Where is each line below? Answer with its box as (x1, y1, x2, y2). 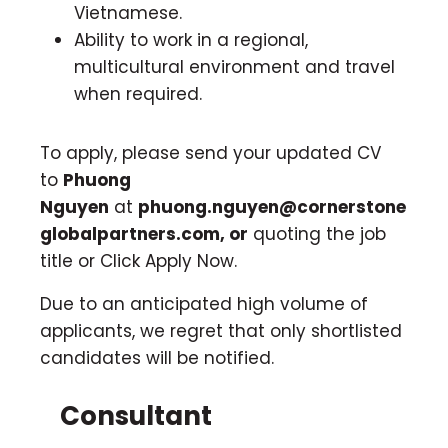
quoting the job (248, 221, 386, 246)
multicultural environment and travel (74, 54, 395, 79)
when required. (74, 81, 202, 106)
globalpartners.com (40, 221, 220, 246)
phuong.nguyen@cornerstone (138, 194, 406, 219)
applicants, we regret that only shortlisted (40, 318, 402, 343)
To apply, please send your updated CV (40, 140, 381, 165)
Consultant (60, 398, 212, 435)
